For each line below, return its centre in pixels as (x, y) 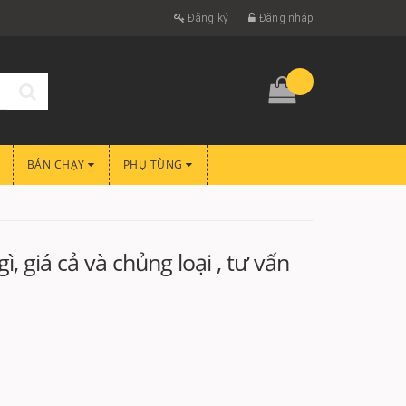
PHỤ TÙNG (154, 164)
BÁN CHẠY (57, 164)
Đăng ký (207, 18)
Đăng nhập (285, 18)
